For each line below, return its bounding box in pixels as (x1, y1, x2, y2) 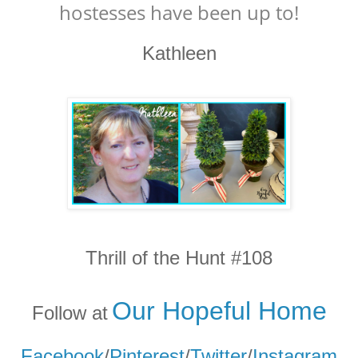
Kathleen (141, 42, 217, 65)
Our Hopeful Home (111, 296, 327, 326)
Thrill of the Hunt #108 (86, 247, 272, 269)
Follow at (31, 302, 108, 324)
